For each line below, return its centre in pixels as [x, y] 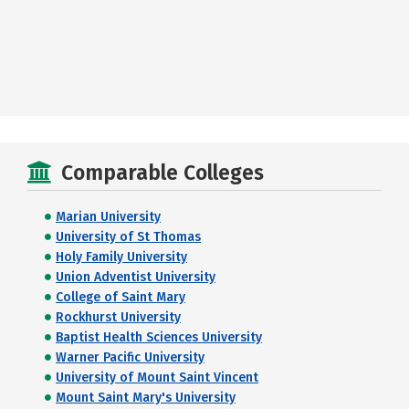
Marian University [108, 217]
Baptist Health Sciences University [159, 337]
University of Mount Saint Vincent [157, 378]
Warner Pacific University [130, 357]
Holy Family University [121, 257]
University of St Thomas [128, 237]
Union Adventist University [136, 277]
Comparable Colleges [163, 173]
